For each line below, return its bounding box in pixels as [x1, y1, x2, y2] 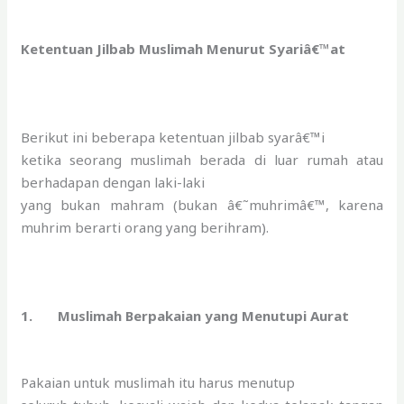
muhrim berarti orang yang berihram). [21, 217, 270, 236]
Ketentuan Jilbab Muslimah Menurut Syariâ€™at [21, 39, 346, 58]
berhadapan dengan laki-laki [21, 172, 206, 191]
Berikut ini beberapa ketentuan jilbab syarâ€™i [21, 127, 326, 146]
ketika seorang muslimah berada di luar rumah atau [21, 150, 383, 169]
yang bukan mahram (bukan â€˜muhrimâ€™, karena [21, 195, 383, 214]
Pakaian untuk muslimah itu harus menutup [21, 372, 296, 391]
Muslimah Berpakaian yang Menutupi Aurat [58, 306, 350, 325]
